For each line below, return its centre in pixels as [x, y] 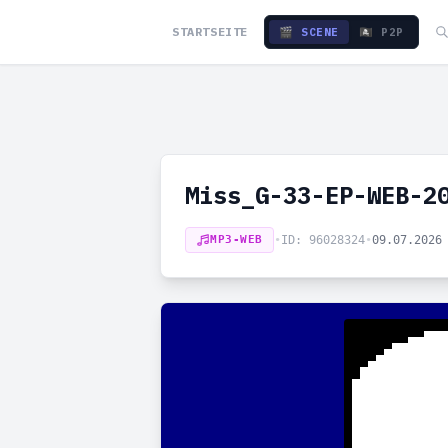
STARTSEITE [210, 31]
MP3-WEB [236, 239]
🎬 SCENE [309, 32]
